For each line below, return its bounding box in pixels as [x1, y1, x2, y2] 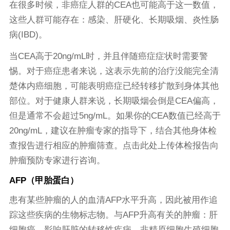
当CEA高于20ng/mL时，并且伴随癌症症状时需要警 [9, 51, 208, 61]
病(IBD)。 [9, 30, 47, 40]
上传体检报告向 [157, 140, 219, 150]
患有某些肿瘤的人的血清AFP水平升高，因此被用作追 [9, 195, 218, 205]
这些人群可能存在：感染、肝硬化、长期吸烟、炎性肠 [9, 15, 219, 25]
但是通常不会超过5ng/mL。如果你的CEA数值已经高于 [9, 110, 221, 121]
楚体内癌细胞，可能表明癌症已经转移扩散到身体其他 [9, 81, 219, 91]
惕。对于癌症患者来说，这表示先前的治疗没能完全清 [9, 66, 219, 76]
